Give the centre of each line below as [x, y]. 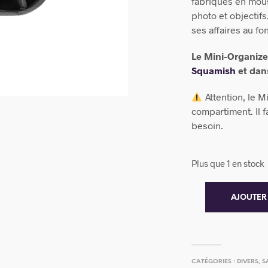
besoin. [208, 126]
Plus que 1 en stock [228, 164]
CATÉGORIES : [214, 262]
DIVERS [248, 262]
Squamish [214, 71]
